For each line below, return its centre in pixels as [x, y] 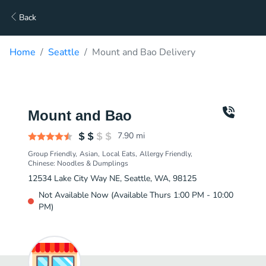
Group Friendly [52, 154]
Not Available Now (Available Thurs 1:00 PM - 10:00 [136, 195]
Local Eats [119, 154]
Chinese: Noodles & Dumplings [78, 163]
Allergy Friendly [165, 154]
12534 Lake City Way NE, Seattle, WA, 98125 [112, 178]
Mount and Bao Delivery [144, 52]
